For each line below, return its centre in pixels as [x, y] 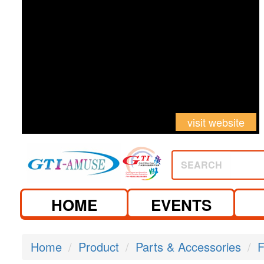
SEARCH [202, 165]
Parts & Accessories [188, 247]
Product [99, 247]
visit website [216, 122]
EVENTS [181, 205]
